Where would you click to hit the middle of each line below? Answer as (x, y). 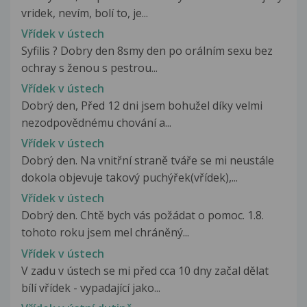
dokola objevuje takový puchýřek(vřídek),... (130, 178)
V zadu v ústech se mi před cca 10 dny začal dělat (145, 270)
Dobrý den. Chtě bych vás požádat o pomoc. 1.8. (143, 216)
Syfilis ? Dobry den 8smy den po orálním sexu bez (147, 50)
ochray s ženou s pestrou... (89, 67)
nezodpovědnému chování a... (96, 123)
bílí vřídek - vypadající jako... (91, 287)
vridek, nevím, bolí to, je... (85, 13)
